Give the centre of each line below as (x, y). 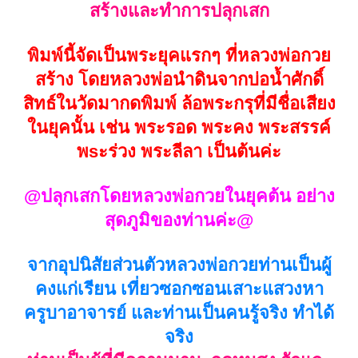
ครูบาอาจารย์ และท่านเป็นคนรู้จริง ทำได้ (179, 313)
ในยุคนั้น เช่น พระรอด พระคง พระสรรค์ (179, 128)
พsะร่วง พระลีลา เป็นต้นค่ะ (179, 152)
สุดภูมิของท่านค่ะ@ (179, 221)
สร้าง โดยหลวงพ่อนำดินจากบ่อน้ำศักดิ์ (179, 80)
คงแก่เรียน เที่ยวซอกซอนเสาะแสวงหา (179, 289)
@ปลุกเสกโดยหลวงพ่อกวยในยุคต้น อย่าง (179, 197)
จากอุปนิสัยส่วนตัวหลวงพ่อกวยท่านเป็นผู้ (179, 265)
